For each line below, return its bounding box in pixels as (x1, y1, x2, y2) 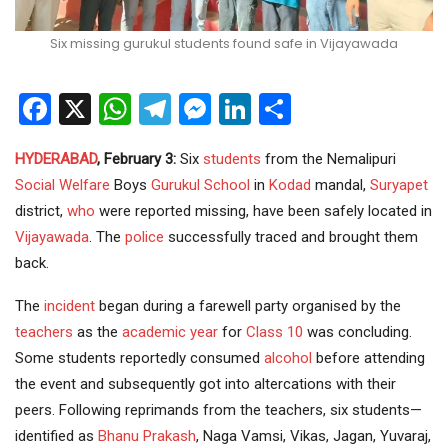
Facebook (51, 89, 184, 128)
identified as (15, 426, 98, 445)
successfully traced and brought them (164, 227, 418, 246)
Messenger (211, 89, 366, 128)
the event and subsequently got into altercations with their (15, 374, 396, 393)
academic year (122, 322, 218, 341)
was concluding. (303, 322, 412, 341)
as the (73, 322, 122, 341)
